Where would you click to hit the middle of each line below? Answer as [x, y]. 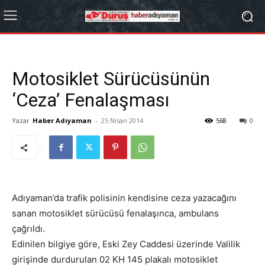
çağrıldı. [28, 229]
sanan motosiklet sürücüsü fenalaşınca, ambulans [115, 213]
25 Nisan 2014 [122, 120]
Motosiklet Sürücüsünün [111, 79]
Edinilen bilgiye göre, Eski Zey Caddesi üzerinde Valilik [126, 244]
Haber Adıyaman [62, 120]
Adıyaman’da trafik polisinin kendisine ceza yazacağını [124, 198]
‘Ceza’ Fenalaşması [91, 100]
